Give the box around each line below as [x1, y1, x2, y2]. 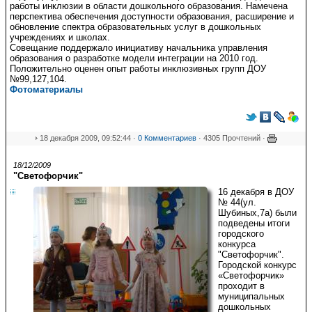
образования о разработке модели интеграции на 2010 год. [10, 53, 258, 63]
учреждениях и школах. [10, 32, 110, 42]
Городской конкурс [218, 260, 297, 270]
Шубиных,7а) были [218, 208, 297, 218]
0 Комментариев [138, 134, 196, 142]
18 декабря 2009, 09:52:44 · [40, 134, 138, 142]
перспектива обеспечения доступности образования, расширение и [10, 11, 294, 22]
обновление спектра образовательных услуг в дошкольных [10, 22, 261, 32]
